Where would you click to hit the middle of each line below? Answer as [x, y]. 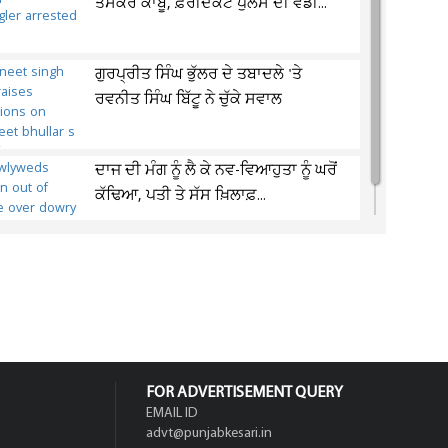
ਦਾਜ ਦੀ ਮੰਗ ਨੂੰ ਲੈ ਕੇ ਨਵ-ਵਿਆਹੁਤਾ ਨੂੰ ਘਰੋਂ [216, 171]
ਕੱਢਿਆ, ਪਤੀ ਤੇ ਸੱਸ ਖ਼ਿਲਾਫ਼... [181, 196]
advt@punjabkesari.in [209, 433]
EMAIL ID [172, 413]
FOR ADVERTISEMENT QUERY [244, 393]
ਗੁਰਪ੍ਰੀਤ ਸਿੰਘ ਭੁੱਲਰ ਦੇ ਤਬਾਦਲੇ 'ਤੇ [199, 75]
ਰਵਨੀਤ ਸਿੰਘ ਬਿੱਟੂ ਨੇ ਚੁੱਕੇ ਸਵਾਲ [189, 100]
